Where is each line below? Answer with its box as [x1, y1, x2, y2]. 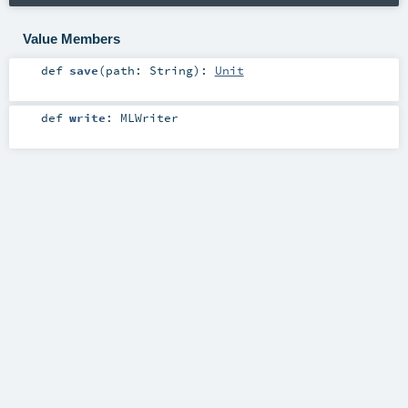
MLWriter [119, 110, 178, 126]
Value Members [22, 30, 120, 46]
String [148, 63, 193, 78]
